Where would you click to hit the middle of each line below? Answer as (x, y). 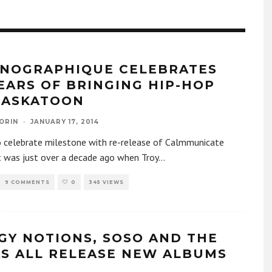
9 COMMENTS (27, 182)
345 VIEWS (106, 182)
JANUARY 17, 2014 (65, 122)
